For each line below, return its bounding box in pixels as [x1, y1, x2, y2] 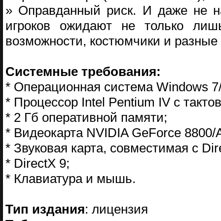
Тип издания [5, 202, 85, 217]
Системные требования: [5, 64, 161, 79]
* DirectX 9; [5, 156, 70, 171]
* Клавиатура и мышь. [5, 171, 136, 186]
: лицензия [85, 202, 148, 217]
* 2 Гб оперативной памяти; [5, 110, 167, 125]
